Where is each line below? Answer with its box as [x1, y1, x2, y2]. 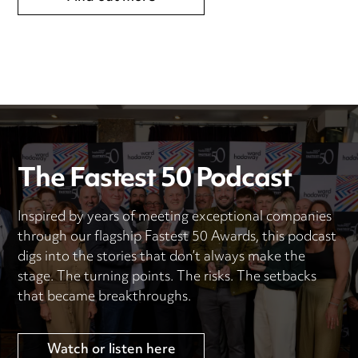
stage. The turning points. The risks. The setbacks [18, 264, 317, 292]
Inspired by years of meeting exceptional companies [18, 204, 332, 232]
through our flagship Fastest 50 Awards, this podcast [18, 224, 337, 252]
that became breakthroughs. [18, 284, 192, 312]
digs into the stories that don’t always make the [18, 244, 306, 272]
